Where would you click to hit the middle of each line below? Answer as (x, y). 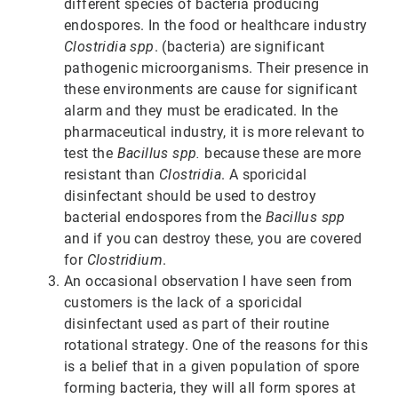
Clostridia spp (109, 47)
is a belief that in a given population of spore (212, 367)
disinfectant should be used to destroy (191, 196)
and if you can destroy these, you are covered (213, 239)
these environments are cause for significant (211, 90)
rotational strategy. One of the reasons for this (216, 346)
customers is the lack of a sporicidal (183, 303)
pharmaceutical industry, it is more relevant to (215, 132)
